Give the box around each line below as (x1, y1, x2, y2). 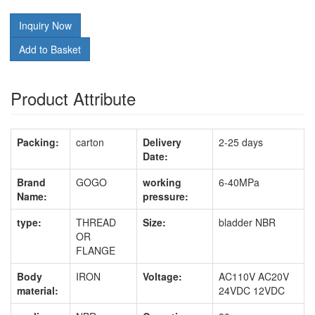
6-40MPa (219, 175, 259, 189)
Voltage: (143, 269, 182, 283)
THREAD (76, 215, 116, 229)
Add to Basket (19, 42, 81, 56)
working (143, 175, 181, 189)
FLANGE (76, 243, 115, 257)
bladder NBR (219, 215, 276, 229)
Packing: (17, 135, 59, 149)
